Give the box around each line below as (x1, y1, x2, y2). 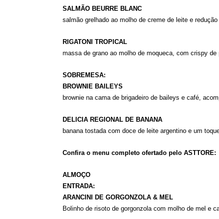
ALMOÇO (62, 171, 90, 178)
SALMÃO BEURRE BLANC (62, 5, 142, 12)
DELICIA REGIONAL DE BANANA (62, 116, 162, 123)
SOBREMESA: (62, 71, 106, 79)
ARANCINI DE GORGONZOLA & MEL (62, 194, 173, 201)
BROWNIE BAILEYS (62, 83, 123, 90)
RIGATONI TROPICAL (62, 38, 127, 45)
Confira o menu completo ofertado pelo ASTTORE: (62, 149, 218, 156)
